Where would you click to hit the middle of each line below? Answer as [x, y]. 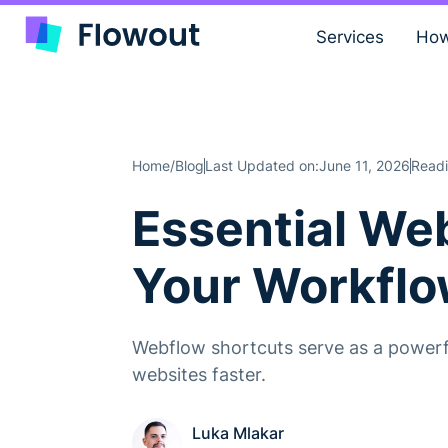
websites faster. [199, 374]
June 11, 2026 [364, 165]
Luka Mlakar [238, 432]
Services [349, 37]
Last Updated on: [262, 165]
